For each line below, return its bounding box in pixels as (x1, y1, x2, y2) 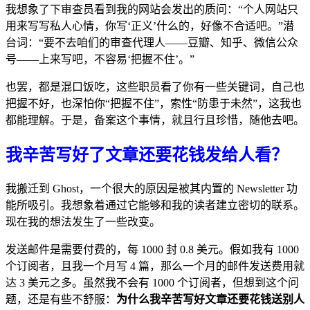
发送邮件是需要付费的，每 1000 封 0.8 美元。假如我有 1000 (6, 244, 299, 256)
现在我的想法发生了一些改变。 (6, 216, 161, 228)
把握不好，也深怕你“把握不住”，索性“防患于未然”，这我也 (6, 98, 302, 110)
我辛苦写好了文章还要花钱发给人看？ (6, 146, 288, 165)
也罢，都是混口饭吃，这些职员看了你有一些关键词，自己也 (6, 81, 304, 93)
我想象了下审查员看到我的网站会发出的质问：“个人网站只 (6, 3, 298, 16)
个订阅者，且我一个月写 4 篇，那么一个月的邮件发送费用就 (6, 260, 304, 273)
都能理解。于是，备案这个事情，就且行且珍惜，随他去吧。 (6, 114, 304, 127)
